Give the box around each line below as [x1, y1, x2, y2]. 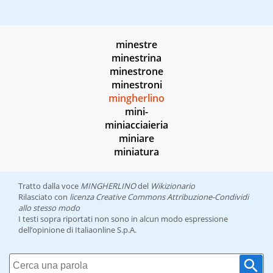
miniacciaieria [105, 118, 168, 132]
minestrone [110, 65, 163, 79]
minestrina [112, 51, 161, 65]
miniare [119, 132, 154, 146]
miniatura [114, 145, 159, 159]
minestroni [111, 78, 162, 92]
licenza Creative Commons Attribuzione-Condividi [69, 191, 249, 203]
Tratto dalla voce [18, 180, 80, 192]
